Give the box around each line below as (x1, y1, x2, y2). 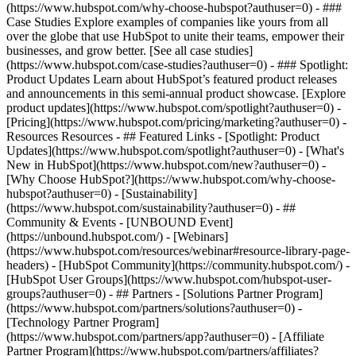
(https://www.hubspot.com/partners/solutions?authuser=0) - (6, 301, 302, 315)
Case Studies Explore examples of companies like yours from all (6, 15, 328, 29)
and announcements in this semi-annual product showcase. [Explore (6, 87, 346, 100)
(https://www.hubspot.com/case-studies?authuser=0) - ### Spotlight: (6, 58, 348, 72)
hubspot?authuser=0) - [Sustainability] (6, 187, 197, 200)
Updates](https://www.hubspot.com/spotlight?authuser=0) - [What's (6, 144, 344, 157)
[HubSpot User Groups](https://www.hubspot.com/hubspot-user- (6, 273, 331, 286)
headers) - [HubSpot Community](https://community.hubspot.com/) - (6, 258, 350, 272)
